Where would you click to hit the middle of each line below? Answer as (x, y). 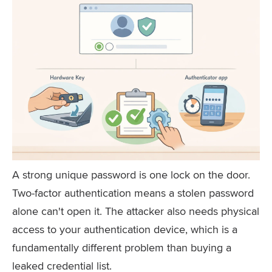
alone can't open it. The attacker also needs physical (136, 211)
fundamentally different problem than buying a (122, 247)
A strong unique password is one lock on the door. (131, 175)
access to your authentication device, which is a (125, 229)
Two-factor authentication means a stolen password (133, 193)
